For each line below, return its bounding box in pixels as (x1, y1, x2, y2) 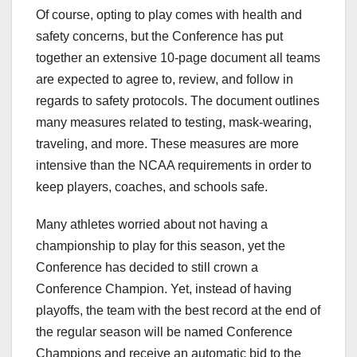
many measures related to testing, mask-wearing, (36, 116, 312, 130)
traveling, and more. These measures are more (36, 137, 299, 151)
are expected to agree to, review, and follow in (36, 73, 293, 87)
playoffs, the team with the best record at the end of (36, 304, 320, 318)
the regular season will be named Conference (36, 325, 292, 339)
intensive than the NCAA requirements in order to (36, 159, 312, 173)
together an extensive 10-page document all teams (36, 51, 320, 65)
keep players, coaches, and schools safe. (36, 180, 274, 194)
